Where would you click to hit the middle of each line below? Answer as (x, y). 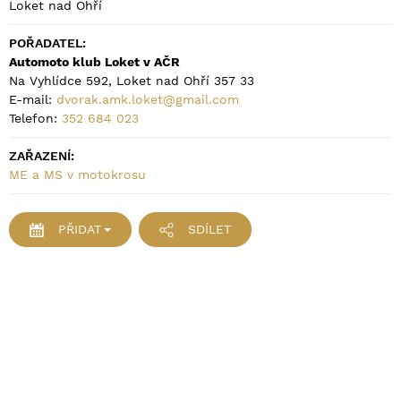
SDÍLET (209, 230)
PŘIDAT (79, 230)
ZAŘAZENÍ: (42, 156)
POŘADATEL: (47, 43)
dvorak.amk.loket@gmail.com (148, 100)
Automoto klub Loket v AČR (94, 62)
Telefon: (35, 119)
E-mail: (33, 100)
